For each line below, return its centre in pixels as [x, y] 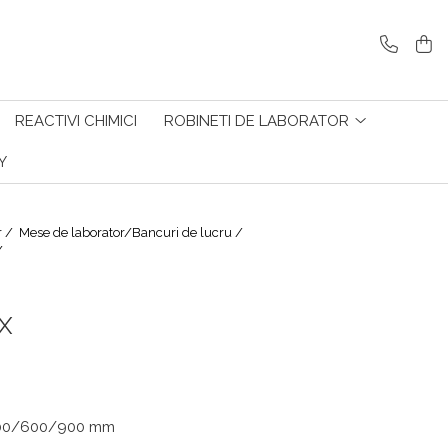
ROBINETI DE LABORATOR [256, 121]
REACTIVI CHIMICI [76, 121]
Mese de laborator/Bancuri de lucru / [132, 232]
